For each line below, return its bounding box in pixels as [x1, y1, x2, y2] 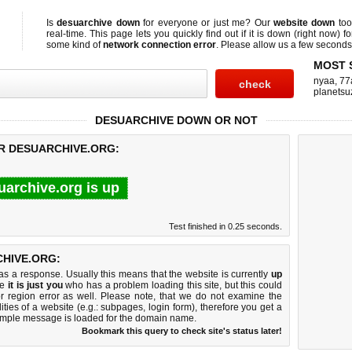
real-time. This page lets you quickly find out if [46, 28, 249, 39]
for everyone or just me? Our [139, 17, 273, 28]
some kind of [46, 39, 103, 50]
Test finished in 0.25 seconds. [169, 222, 282, 231]
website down [273, 17, 335, 28]
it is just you [7, 280, 63, 291]
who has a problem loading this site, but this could [62, 280, 283, 291]
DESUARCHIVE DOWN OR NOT [94, 114, 258, 126]
